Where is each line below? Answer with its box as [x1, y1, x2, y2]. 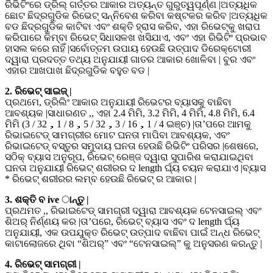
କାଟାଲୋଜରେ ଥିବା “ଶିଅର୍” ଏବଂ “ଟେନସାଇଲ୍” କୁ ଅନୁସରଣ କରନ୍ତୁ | [5, 238, 262, 249]
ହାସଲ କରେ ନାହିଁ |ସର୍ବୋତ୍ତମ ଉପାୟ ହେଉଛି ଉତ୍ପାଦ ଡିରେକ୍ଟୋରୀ [5, 43, 251, 54]
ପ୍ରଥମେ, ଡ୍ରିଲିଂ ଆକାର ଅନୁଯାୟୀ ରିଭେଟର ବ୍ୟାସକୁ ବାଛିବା [5, 96, 232, 107]
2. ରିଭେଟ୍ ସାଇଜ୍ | [5, 85, 72, 96]
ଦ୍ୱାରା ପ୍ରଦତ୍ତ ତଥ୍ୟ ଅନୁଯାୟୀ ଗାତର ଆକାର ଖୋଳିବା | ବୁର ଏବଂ [5, 54, 255, 65]
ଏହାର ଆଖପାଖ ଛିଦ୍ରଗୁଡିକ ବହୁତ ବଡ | [5, 65, 149, 76]
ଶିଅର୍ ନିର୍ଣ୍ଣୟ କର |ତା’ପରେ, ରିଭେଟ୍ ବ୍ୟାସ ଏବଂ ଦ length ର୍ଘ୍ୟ [5, 216, 239, 227]
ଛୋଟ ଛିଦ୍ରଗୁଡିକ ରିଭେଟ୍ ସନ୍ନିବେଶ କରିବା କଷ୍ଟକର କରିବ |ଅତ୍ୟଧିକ [5, 10, 268, 21]
